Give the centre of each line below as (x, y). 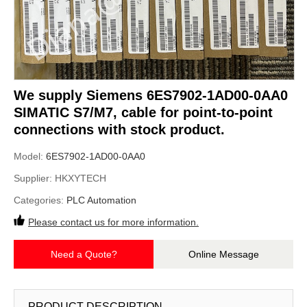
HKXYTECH (81, 178)
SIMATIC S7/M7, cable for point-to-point (143, 112)
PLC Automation (101, 200)
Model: (30, 156)
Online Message (223, 254)
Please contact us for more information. (113, 222)
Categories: (40, 200)
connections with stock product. (119, 130)
